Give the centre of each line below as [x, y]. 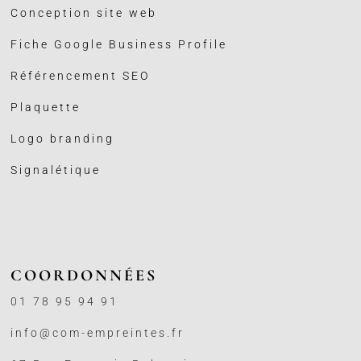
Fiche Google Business [95, 45]
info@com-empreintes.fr [98, 333]
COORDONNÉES [84, 276]
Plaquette [46, 108]
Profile [203, 45]
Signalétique [56, 170]
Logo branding [63, 139]
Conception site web [84, 13]
